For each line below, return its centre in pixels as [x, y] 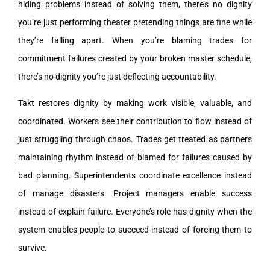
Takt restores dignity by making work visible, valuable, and [135, 103]
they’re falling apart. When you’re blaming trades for [135, 40]
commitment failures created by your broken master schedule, [135, 58]
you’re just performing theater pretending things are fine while [135, 22]
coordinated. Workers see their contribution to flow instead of [135, 121]
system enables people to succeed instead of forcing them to [135, 229]
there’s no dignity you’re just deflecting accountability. [117, 76]
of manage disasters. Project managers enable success [135, 193]
